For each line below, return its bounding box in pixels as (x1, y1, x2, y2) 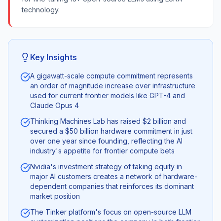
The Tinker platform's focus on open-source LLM (30, 208, 191, 216)
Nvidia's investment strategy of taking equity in (30, 162, 182, 171)
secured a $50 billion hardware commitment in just (30, 127, 192, 135)
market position (30, 192, 80, 200)
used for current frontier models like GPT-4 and (30, 91, 185, 100)
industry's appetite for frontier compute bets (30, 147, 175, 155)
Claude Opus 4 (30, 101, 79, 110)
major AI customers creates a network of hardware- (30, 172, 197, 181)
